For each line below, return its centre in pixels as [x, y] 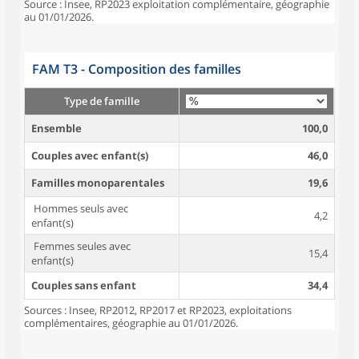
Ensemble [56, 128]
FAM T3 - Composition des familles [137, 69]
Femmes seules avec [81, 246]
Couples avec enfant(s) [90, 155]
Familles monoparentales [98, 183]
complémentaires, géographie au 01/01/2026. [131, 323]
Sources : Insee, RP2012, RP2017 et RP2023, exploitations [158, 310]
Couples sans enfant [84, 285]
